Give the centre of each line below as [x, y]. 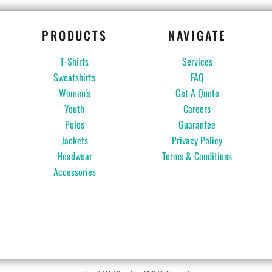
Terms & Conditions [197, 156]
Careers [197, 108]
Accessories [74, 172]
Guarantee [197, 124]
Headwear [74, 156]
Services [197, 61]
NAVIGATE [197, 35]
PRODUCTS [75, 35]
